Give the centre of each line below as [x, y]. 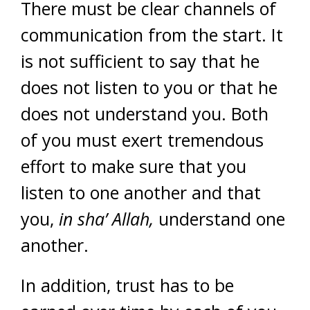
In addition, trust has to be [127, 285]
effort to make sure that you [134, 166]
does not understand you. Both [145, 113]
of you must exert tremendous [142, 140]
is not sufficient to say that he [140, 61]
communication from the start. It [152, 35]
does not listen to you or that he [149, 87]
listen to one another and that [141, 192]
